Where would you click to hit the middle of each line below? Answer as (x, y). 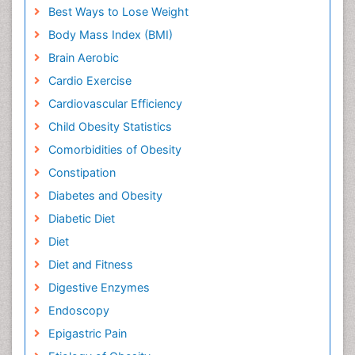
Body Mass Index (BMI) (110, 35)
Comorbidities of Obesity (115, 150)
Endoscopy (78, 311)
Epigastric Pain (87, 334)
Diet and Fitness (90, 265)
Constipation (82, 173)
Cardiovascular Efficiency (115, 104)
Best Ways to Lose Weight (118, 12)
